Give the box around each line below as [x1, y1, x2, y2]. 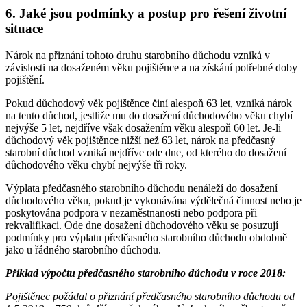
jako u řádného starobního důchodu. [5, 243, 161, 256]
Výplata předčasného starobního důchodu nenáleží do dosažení [5, 182, 278, 194]
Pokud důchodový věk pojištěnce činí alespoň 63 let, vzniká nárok [5, 97, 292, 109]
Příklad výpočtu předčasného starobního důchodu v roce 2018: [5, 267, 286, 279]
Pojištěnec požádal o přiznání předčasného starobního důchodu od [5, 290, 295, 302]
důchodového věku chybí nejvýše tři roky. [5, 158, 187, 171]
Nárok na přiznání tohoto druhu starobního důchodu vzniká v [5, 49, 270, 61]
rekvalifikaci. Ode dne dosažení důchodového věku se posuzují [5, 219, 278, 231]
